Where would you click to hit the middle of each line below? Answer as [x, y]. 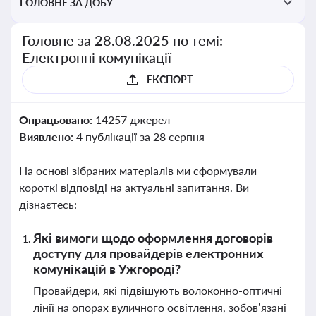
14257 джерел [132, 120]
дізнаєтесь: [48, 204]
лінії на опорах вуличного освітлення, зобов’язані [160, 307]
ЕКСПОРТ [169, 79]
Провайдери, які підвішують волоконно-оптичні [158, 290]
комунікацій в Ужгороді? [107, 269]
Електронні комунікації [97, 57]
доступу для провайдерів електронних [148, 253]
